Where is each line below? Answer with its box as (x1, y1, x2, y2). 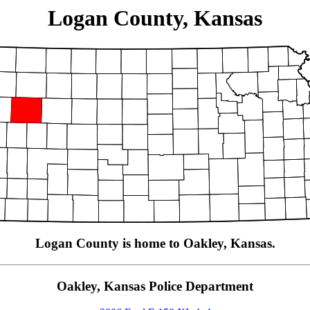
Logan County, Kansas (48, 6, 262, 30)
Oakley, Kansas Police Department (57, 278, 253, 293)
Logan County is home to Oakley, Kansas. (35, 236, 275, 251)
